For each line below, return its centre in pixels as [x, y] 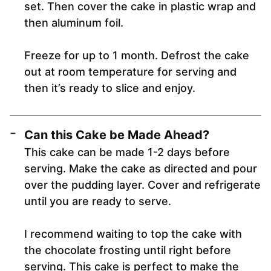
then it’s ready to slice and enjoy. [110, 88]
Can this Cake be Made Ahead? [117, 135]
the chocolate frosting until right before [128, 250]
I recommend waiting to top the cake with [133, 234]
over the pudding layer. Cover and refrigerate [142, 185]
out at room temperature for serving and [130, 72]
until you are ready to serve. [98, 201]
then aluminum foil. [74, 23]
